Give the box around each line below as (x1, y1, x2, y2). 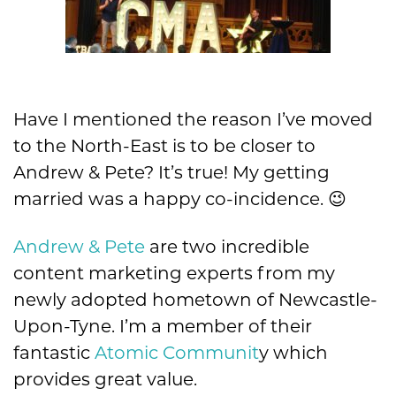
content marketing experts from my (13, 263, 335, 285)
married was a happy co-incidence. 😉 (13, 188, 346, 210)
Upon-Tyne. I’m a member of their (13, 316, 312, 338)
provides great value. (13, 369, 197, 391)
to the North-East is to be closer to (13, 135, 316, 157)
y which (259, 342, 328, 364)
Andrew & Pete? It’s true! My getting (13, 162, 330, 184)
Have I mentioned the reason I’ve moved (13, 109, 373, 131)
